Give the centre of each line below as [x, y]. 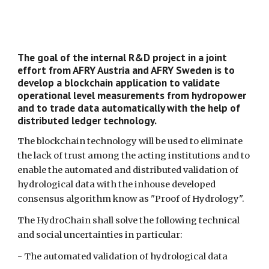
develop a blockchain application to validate [119, 83]
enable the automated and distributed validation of [128, 170]
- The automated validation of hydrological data [123, 257]
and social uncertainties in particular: [100, 235]
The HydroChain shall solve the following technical [129, 221]
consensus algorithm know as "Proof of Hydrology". [131, 199]
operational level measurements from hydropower [132, 95]
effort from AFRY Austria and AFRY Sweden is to [126, 70]
